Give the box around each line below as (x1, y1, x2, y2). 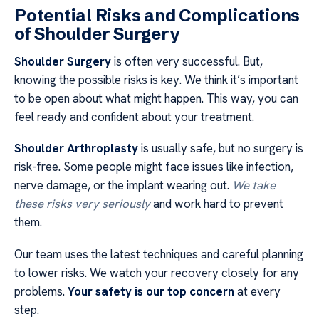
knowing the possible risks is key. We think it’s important (14, 72, 298, 88)
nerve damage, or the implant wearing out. (14, 177, 232, 194)
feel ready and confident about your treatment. (14, 109, 254, 125)
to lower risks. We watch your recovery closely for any (14, 264, 299, 281)
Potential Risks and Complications (14, 5, 300, 26)
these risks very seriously (14, 196, 150, 212)
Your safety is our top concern (68, 283, 234, 299)
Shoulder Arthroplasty (14, 140, 138, 157)
